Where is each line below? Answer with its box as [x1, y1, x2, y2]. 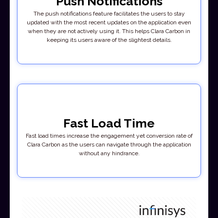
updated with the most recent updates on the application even [27, 19, 191, 26]
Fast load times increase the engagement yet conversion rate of [25, 132, 193, 140]
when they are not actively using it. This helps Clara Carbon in [28, 28, 190, 35]
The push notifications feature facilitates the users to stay [33, 10, 185, 18]
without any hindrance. [78, 150, 140, 157]
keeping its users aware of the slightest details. [46, 36, 172, 44]
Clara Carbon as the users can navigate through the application [27, 141, 191, 148]
